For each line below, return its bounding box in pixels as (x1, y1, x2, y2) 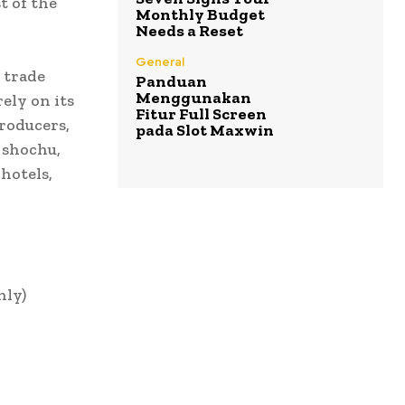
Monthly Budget (136, 5, 265, 24)
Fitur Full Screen (136, 103, 267, 124)
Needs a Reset (136, 21, 243, 41)
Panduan (136, 71, 207, 91)
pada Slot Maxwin (136, 119, 274, 140)
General (136, 53, 184, 70)
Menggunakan (136, 87, 251, 108)
